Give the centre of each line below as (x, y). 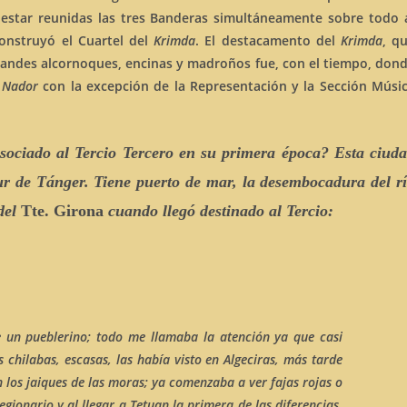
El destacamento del (270, 40)
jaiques (47, 382)
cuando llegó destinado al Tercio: (218, 211)
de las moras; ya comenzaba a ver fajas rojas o (205, 382)
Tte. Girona (62, 211)
